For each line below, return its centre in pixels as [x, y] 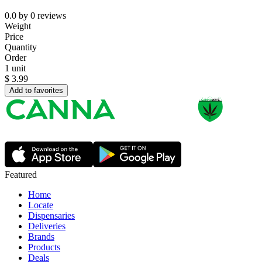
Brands [41, 237]
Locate [41, 205]
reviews [52, 16]
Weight [18, 26]
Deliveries [47, 226]
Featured [21, 175]
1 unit [15, 68]
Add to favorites [36, 91]
